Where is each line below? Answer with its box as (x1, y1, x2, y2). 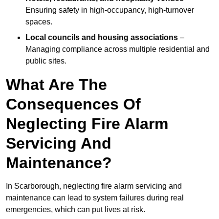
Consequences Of (6, 95, 141, 113)
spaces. (25, 18, 52, 26)
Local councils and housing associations (25, 33, 178, 42)
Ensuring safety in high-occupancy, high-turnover (25, 6, 194, 15)
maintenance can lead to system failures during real (6, 194, 184, 202)
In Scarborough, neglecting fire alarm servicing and (6, 182, 182, 191)
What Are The (6, 76, 107, 94)
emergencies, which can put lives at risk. (6, 205, 145, 214)
